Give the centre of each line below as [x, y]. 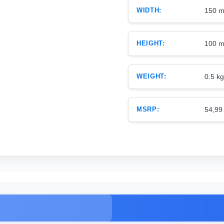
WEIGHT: [151, 76]
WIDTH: [149, 10]
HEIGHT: [151, 43]
